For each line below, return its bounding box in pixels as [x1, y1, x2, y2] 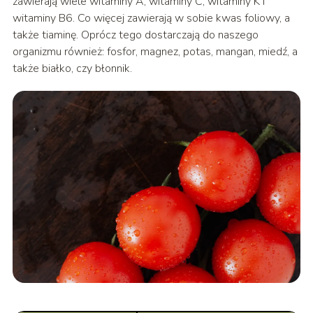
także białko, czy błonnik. [12, 61, 132, 77]
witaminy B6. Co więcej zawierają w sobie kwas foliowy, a [12, 10, 290, 27]
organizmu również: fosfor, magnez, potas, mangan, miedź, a [12, 44, 298, 60]
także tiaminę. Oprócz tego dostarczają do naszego [12, 27, 259, 43]
